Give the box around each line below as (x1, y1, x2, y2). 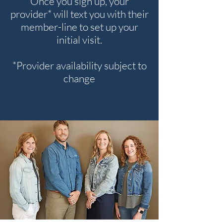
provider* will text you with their (10, 7, 149, 20)
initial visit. (56, 33, 102, 46)
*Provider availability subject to (12, 59, 147, 72)
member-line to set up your (20, 20, 138, 33)
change (63, 72, 95, 85)
